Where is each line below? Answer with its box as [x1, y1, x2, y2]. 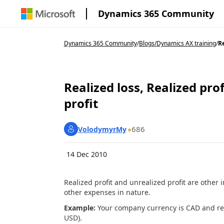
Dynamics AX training [156, 39, 216, 47]
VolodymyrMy [77, 124, 126, 134]
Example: [63, 202, 97, 212]
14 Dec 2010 [66, 149, 107, 159]
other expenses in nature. [63, 187, 150, 197]
